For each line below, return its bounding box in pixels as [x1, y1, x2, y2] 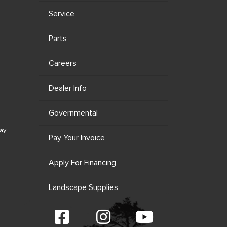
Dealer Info [49, 83, 87, 93]
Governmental [49, 108, 98, 118]
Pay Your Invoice [49, 133, 105, 143]
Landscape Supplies [49, 182, 118, 193]
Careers [49, 58, 77, 68]
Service [49, 9, 74, 19]
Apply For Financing [49, 158, 116, 168]
